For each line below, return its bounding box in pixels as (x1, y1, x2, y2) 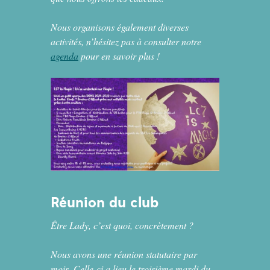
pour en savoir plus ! (78, 49, 160, 62)
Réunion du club (51, 193, 159, 213)
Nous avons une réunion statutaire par (51, 248, 197, 261)
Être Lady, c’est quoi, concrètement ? (51, 219, 193, 232)
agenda (51, 49, 78, 62)
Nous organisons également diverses (51, 20, 189, 33)
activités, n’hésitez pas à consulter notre (51, 34, 201, 48)
